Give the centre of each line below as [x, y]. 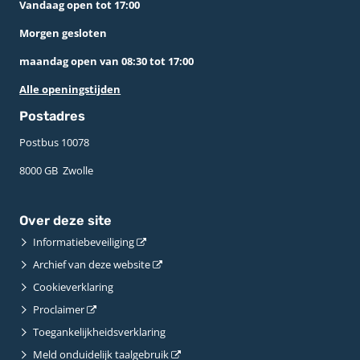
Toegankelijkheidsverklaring [100, 332]
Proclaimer [59, 310]
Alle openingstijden [70, 89]
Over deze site [66, 221]
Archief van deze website [92, 265]
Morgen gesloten [63, 33]
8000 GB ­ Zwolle [57, 170]
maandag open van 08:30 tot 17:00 [107, 61]
